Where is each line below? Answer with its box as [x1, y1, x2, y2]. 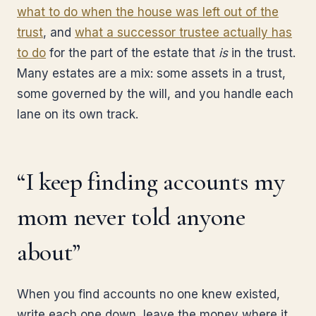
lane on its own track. [17, 107, 138, 121]
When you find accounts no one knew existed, [17, 287, 280, 301]
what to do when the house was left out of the [17, 5, 279, 19]
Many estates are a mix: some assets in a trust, [17, 66, 286, 80]
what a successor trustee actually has [75, 25, 292, 39]
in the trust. [228, 46, 296, 60]
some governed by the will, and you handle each [17, 87, 293, 101]
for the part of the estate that [46, 46, 219, 60]
